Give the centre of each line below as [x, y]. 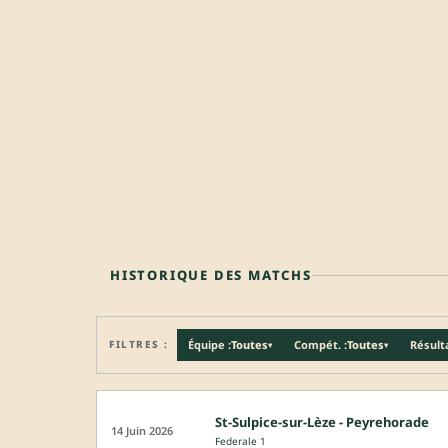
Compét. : [320, 345]
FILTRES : [139, 344]
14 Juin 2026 [142, 430]
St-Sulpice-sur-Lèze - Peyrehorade [322, 421]
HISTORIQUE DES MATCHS [211, 274]
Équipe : [209, 345]
